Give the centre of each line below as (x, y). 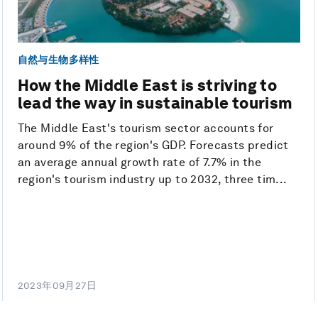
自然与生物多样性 (58, 59)
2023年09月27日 (57, 286)
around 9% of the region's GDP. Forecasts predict (153, 146)
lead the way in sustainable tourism (155, 103)
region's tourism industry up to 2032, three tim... (152, 180)
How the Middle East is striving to (147, 86)
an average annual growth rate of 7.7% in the (139, 163)
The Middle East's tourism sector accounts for (146, 128)
